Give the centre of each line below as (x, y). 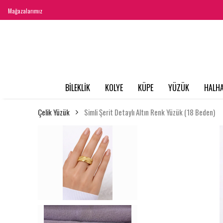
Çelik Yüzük (54, 112)
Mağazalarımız (25, 11)
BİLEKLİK (77, 88)
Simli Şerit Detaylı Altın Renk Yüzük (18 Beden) (150, 112)
